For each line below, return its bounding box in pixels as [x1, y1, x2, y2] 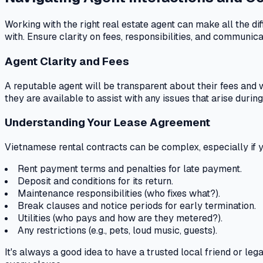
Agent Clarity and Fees [5, 54, 129, 69]
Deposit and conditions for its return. [18, 175, 173, 188]
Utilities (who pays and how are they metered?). [18, 212, 222, 225]
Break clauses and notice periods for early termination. [18, 200, 256, 213]
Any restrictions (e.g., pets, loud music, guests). [18, 224, 217, 237]
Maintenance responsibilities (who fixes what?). [18, 187, 220, 200]
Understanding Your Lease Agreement [5, 115, 210, 130]
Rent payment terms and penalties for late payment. [18, 163, 242, 176]
